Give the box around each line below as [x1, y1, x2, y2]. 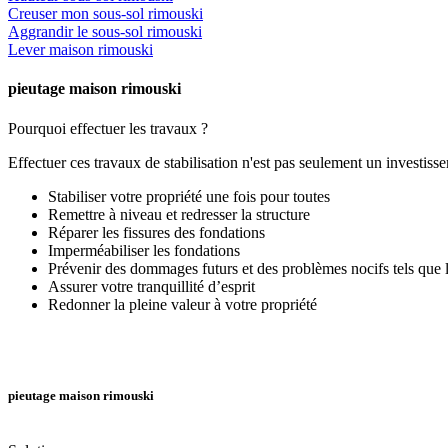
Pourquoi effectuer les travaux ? [8, 119, 208, 137]
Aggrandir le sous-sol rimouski [8, 23, 202, 41]
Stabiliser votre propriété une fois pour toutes [48, 187, 330, 205]
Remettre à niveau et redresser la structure [48, 205, 310, 223]
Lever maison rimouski [8, 41, 153, 59]
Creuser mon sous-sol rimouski [8, 5, 203, 23]
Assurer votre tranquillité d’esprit [48, 277, 255, 295]
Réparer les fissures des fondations [48, 223, 265, 241]
